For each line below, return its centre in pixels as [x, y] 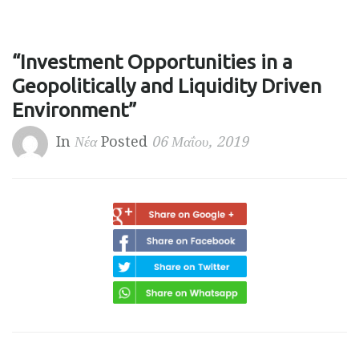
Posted [124, 141]
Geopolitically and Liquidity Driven [167, 86]
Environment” [75, 110]
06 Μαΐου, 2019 [200, 141]
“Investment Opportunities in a [152, 62]
